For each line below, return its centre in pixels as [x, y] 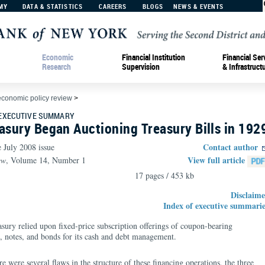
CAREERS [113, 6]
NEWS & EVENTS [199, 6]
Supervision [141, 66]
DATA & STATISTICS [53, 6]
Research [56, 66]
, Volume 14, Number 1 [46, 160]
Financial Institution [153, 57]
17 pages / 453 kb [164, 175]
